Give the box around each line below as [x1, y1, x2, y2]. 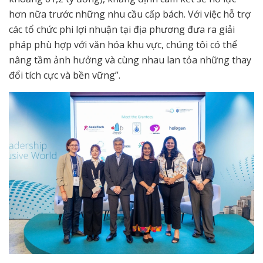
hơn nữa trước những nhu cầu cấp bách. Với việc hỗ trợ [9, 7, 251, 21]
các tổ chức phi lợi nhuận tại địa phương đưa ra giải [9, 22, 235, 36]
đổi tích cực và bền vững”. [9, 68, 123, 82]
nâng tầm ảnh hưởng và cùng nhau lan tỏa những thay [9, 53, 251, 66]
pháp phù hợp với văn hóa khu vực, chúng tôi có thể [9, 38, 237, 51]
